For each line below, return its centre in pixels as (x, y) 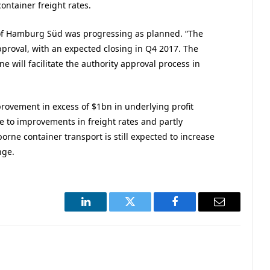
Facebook (195, 211)
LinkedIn (105, 211)
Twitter (145, 211)
